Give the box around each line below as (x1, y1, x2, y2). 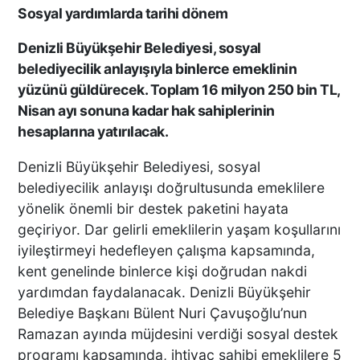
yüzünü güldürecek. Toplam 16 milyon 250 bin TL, (18, 81, 340, 99)
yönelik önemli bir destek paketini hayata (18, 200, 289, 218)
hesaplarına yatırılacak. (18, 123, 169, 141)
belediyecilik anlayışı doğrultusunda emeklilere (18, 179, 325, 197)
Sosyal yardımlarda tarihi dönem (18, 4, 228, 22)
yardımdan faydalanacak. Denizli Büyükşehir (18, 284, 312, 301)
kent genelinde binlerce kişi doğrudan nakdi (18, 263, 308, 280)
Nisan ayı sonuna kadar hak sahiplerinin (18, 102, 275, 120)
